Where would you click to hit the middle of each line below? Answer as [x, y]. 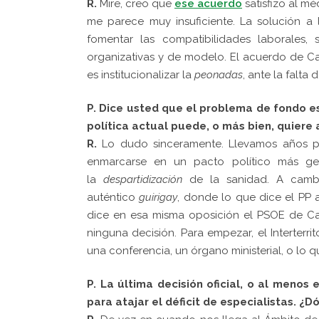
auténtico [113, 197]
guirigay [158, 197]
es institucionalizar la [141, 74]
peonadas [219, 74]
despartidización [143, 179]
